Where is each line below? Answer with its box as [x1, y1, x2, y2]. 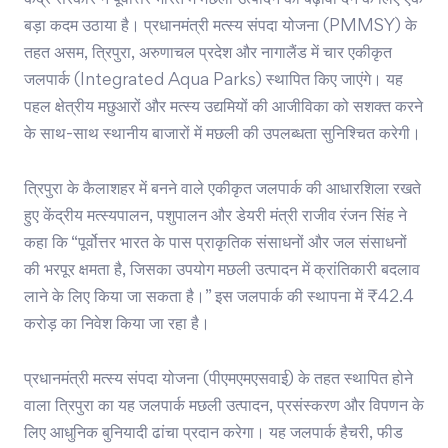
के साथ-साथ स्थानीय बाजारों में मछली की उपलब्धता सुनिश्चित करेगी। [24, 127, 421, 144]
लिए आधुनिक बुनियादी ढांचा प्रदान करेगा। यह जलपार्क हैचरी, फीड [24, 426, 403, 443]
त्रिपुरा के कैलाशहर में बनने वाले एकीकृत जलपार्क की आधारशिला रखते [24, 182, 421, 199]
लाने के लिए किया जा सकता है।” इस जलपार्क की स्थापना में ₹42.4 [24, 290, 414, 307]
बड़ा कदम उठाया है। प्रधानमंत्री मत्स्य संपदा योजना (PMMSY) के [24, 19, 417, 36]
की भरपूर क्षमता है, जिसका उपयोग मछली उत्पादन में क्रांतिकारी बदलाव [24, 263, 420, 280]
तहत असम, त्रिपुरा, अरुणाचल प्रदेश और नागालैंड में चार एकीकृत [24, 46, 392, 63]
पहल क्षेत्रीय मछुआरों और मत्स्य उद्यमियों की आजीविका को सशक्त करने [24, 100, 423, 117]
